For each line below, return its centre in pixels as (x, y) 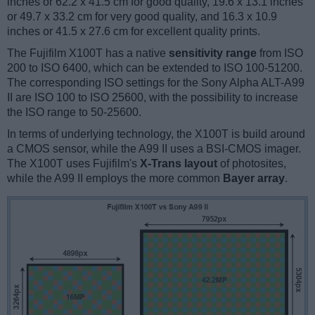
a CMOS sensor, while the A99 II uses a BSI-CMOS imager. (154, 149)
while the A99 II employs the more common (115, 179)
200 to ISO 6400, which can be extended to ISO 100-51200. (155, 68)
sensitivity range (213, 53)
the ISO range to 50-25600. (74, 112)
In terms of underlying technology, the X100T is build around (156, 134)
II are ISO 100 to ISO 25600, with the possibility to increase (153, 98)
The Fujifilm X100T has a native (88, 53)
